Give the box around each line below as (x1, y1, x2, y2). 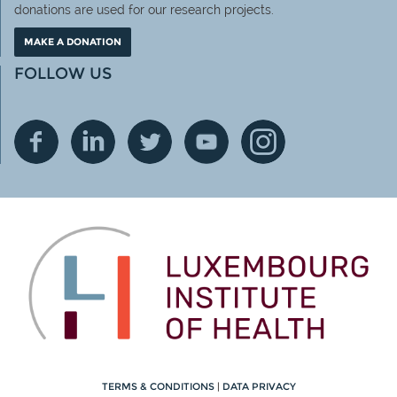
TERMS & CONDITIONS (101, 379, 217, 393)
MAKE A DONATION (24, 35, 121, 48)
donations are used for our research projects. (14, 3, 274, 17)
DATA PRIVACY (222, 379, 296, 393)
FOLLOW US (14, 63, 112, 83)
